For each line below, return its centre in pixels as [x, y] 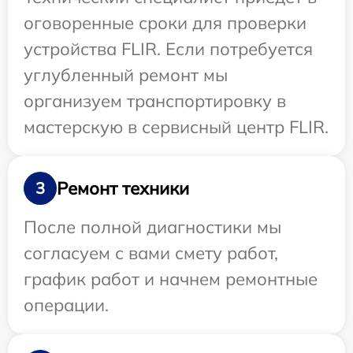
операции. [66, 305]
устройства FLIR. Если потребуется [168, 49]
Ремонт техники [123, 188]
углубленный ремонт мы [126, 75]
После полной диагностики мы [152, 227]
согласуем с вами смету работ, [151, 253]
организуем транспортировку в [155, 101]
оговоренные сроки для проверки [165, 23]
